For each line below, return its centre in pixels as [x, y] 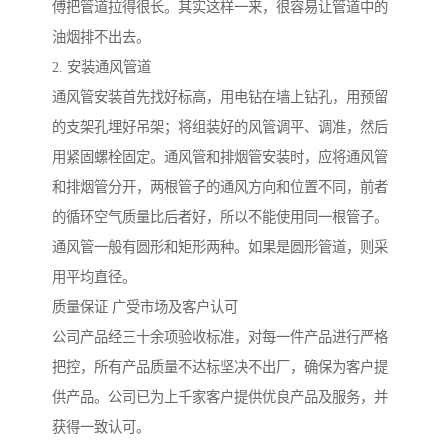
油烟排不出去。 [101, 37]
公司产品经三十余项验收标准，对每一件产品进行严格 [220, 337]
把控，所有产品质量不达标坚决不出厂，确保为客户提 [220, 367]
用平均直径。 [94, 277]
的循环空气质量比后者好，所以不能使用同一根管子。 [220, 217]
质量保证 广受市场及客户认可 [145, 307]
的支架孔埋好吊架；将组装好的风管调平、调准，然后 [220, 127]
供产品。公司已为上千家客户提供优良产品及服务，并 [220, 397]
